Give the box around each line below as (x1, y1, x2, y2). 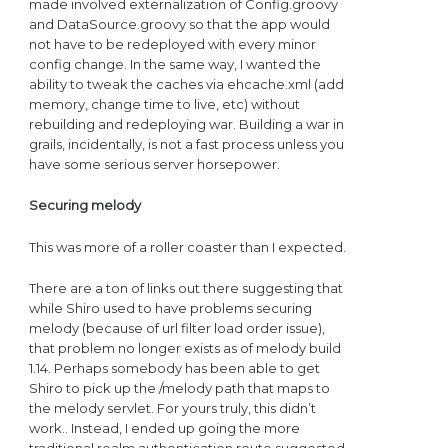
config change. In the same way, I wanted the (28, 56, 321, 73)
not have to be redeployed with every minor (28, 36, 316, 53)
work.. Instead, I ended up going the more (28, 419, 300, 436)
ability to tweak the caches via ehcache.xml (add (28, 76, 344, 93)
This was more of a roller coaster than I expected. (28, 238, 346, 255)
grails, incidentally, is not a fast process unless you (28, 136, 344, 153)
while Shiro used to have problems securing (28, 299, 312, 316)
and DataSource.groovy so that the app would (28, 16, 330, 33)
